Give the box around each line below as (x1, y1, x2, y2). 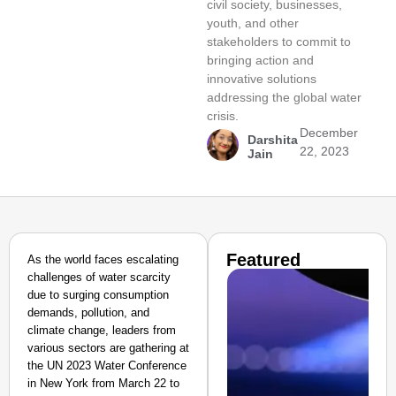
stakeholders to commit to (206, 34, 351, 49)
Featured (226, 250, 301, 270)
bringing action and (206, 53, 314, 67)
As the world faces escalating (27, 253, 179, 266)
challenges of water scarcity (27, 270, 171, 284)
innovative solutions (206, 72, 316, 86)
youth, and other (206, 16, 299, 30)
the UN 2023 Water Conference (27, 359, 187, 372)
